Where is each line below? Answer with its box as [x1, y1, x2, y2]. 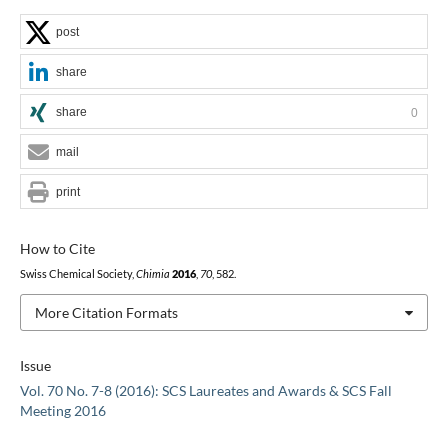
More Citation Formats [34, 303, 178, 321]
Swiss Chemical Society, [19, 267, 136, 280]
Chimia [135, 267, 170, 280]
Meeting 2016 [19, 402, 106, 420]
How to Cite [19, 239, 95, 257]
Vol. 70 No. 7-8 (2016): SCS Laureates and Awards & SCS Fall [19, 382, 392, 400]
